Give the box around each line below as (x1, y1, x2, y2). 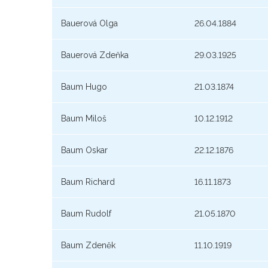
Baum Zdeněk (61, 240, 115, 251)
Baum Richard (61, 177, 115, 187)
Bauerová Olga (61, 19, 118, 29)
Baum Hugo (61, 82, 107, 92)
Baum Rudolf (61, 209, 111, 219)
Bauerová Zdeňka (61, 50, 129, 60)
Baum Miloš (61, 114, 106, 124)
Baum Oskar (61, 145, 108, 156)
